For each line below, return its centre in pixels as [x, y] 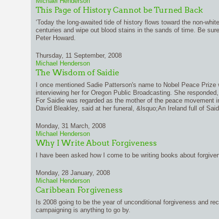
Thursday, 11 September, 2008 [78, 55]
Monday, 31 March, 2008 [70, 126]
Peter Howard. [55, 38]
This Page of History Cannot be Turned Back [119, 10]
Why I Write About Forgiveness [96, 143]
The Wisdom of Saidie [77, 73]
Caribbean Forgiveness [79, 190]
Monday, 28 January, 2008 [73, 173]
